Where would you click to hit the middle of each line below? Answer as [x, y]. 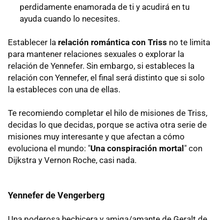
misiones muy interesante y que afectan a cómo [96, 137]
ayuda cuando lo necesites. [70, 19]
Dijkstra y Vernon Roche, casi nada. [72, 160]
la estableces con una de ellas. [64, 90]
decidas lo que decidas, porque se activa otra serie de [107, 125]
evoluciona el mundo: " [49, 149]
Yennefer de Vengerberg [56, 195]
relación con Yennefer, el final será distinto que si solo [106, 78]
